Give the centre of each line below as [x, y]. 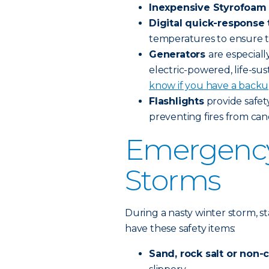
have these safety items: [180, 228]
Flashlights [177, 101]
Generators [179, 54]
